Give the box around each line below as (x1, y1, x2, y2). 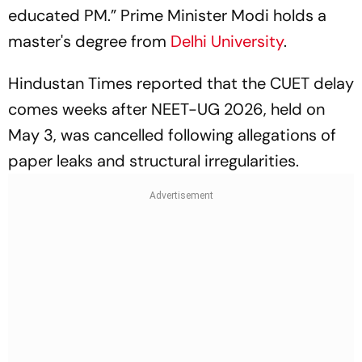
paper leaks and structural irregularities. (8, 150, 299, 171)
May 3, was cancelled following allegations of (8, 124, 336, 145)
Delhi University (170, 31, 284, 52)
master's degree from (8, 31, 170, 52)
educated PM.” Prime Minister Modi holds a (8, 5, 326, 26)
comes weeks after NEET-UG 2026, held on (8, 99, 325, 120)
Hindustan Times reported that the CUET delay (8, 73, 354, 94)
